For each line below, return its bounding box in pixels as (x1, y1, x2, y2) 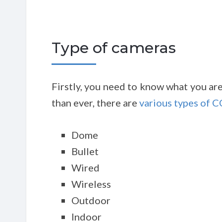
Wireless (71, 178, 111, 190)
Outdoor (71, 194, 111, 206)
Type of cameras (52, 39, 176, 57)
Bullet (71, 145, 99, 157)
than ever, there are (52, 97, 139, 109)
